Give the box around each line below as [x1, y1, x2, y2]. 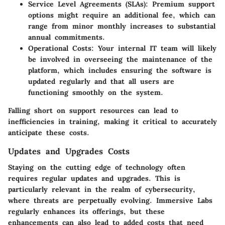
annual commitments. [28, 32, 105, 42]
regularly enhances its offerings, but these [8, 207, 165, 216]
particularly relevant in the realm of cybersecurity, [8, 185, 195, 194]
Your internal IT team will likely [94, 43, 216, 53]
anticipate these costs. [8, 128, 89, 137]
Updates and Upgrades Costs [8, 146, 130, 156]
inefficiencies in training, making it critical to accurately [8, 117, 217, 126]
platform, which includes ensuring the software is [28, 65, 211, 75]
